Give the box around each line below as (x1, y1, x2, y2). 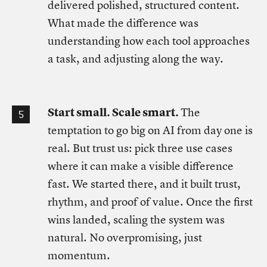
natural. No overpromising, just (48, 230, 202, 245)
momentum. (48, 248, 110, 263)
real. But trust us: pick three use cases (48, 141, 232, 156)
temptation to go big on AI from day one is (48, 123, 253, 138)
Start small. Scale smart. (48, 105, 181, 120)
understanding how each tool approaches (48, 33, 250, 48)
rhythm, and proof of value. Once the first (48, 194, 253, 209)
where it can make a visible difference (48, 159, 234, 173)
